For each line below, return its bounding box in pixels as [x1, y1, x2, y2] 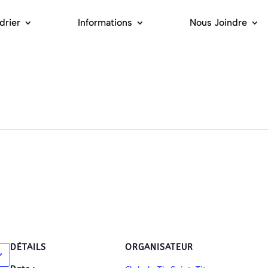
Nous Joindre [190, 17, 248, 28]
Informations [78, 17, 132, 28]
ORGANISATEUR [125, 242, 193, 252]
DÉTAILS [10, 242, 46, 252]
